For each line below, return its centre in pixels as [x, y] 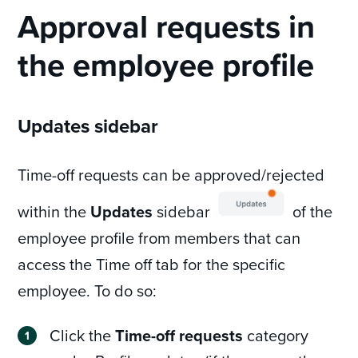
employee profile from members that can [159, 238]
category [276, 336]
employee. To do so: [88, 291]
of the [311, 212]
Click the [83, 336]
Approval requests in [167, 26]
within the [54, 212]
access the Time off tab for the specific [152, 265]
